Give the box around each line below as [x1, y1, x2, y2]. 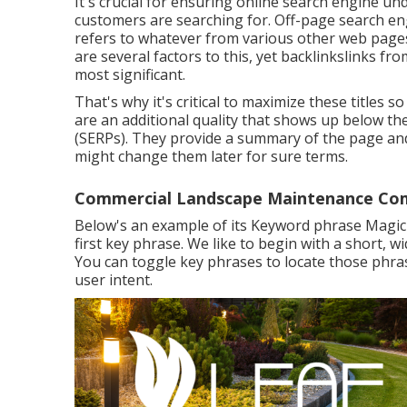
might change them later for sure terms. [74, 146, 348, 166]
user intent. [74, 270, 153, 290]
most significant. [74, 65, 185, 84]
